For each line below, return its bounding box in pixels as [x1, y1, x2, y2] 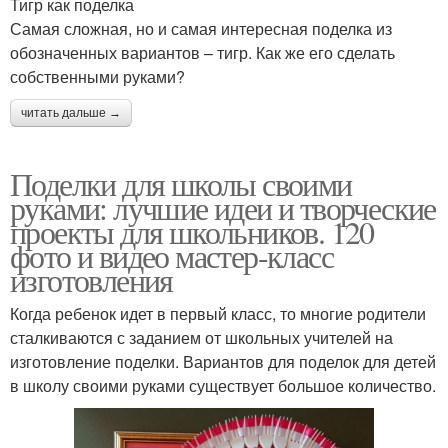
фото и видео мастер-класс [10, 234, 333, 278]
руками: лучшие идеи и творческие [10, 186, 436, 230]
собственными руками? [10, 65, 185, 89]
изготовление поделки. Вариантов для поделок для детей [10, 350, 436, 374]
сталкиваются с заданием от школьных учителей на [10, 326, 393, 350]
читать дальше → [21, 106, 121, 121]
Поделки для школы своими [10, 162, 352, 206]
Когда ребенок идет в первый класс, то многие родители [10, 302, 426, 326]
